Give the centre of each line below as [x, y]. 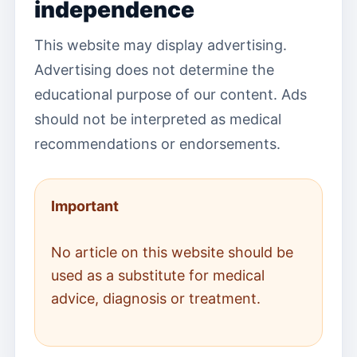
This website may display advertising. [161, 45]
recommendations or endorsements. [157, 144]
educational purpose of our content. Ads [171, 94]
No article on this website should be [172, 252]
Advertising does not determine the [154, 70]
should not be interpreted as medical [158, 119]
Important [85, 206]
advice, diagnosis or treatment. [156, 298]
